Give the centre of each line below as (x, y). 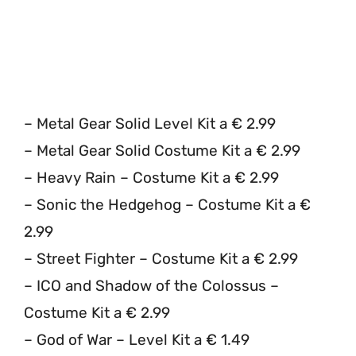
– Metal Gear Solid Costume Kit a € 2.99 (162, 150)
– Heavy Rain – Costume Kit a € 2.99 (151, 177)
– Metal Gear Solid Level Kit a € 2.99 (150, 123)
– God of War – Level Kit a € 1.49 (137, 339)
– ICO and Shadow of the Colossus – (151, 285)
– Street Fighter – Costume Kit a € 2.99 (161, 258)
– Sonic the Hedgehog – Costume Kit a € (167, 204)
